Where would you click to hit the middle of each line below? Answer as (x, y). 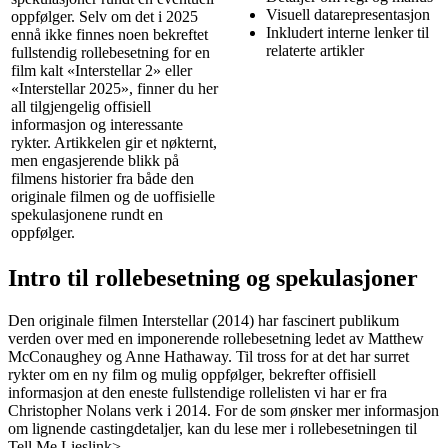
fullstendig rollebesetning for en (110, 52)
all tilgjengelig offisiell (81, 106)
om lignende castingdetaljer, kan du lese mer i (153, 428)
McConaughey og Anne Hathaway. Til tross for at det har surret (208, 356)
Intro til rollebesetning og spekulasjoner (213, 277)
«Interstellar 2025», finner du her (114, 88)
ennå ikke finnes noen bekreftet (109, 34)
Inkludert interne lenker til (347, 32)
